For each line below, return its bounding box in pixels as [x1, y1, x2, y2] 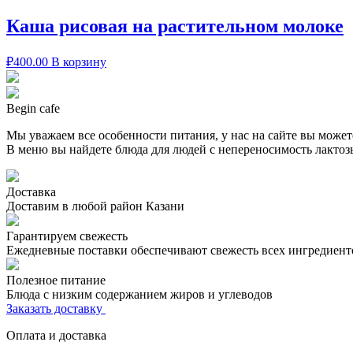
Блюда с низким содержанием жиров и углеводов [6, 287, 273, 301]
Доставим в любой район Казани [6, 199, 184, 213]
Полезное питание [6, 273, 106, 287]
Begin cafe [6, 101, 60, 115]
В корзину [51, 54, 106, 69]
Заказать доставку [6, 301, 106, 315]
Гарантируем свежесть [6, 229, 128, 243]
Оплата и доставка [6, 328, 106, 342]
